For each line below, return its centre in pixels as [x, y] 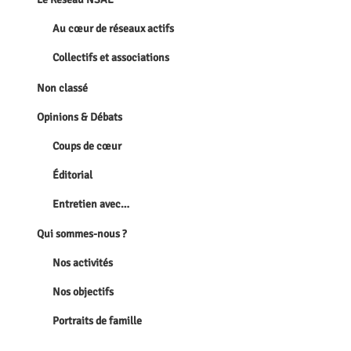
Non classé [63, 88]
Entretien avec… [91, 204]
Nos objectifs [83, 292]
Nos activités [83, 263]
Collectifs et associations [111, 58]
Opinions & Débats [80, 117]
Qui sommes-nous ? [82, 234]
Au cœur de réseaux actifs [114, 29]
